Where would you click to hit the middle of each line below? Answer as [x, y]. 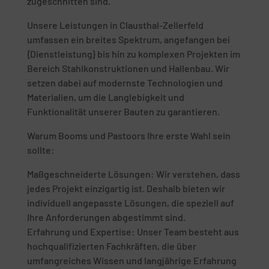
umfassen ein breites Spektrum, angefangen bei [128, 39]
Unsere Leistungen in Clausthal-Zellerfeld [115, 25]
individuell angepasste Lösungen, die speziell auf [130, 203]
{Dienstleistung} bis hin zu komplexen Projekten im [133, 54]
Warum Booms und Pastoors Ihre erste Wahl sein [128, 135]
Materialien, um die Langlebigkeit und [105, 97]
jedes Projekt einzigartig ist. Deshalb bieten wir [126, 188]
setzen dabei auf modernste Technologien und [125, 83]
